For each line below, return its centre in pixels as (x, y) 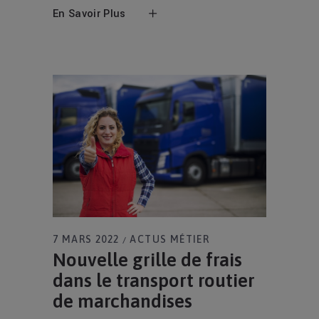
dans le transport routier (154, 281)
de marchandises (122, 302)
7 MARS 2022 (86, 240)
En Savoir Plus (89, 14)
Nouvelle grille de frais (147, 260)
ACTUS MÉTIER (170, 240)
